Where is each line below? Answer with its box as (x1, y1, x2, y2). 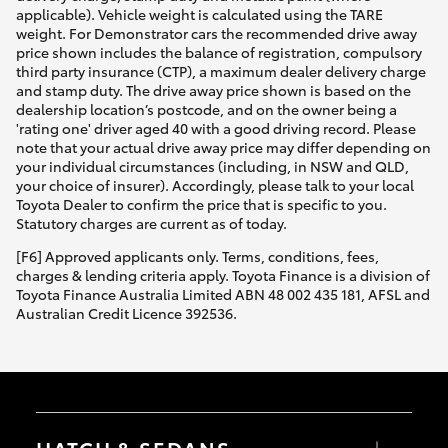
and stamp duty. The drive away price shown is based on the (16, 80, 411, 101)
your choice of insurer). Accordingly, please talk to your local (16, 175, 414, 196)
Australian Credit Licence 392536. (16, 303, 237, 324)
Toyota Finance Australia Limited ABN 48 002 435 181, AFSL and (16, 284, 430, 305)
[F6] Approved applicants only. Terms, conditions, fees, (16, 246, 379, 267)
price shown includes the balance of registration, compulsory (16, 42, 422, 63)
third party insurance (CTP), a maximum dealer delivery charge (16, 61, 426, 82)
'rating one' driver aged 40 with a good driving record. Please (16, 118, 416, 139)
